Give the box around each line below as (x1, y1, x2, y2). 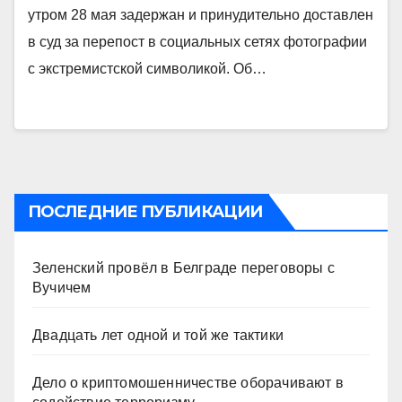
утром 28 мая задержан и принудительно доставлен (28, 7, 373, 22)
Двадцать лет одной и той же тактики (32, 328, 284, 343)
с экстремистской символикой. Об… (28, 61, 267, 76)
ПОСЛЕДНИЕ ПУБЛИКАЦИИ (28, 202, 262, 222)
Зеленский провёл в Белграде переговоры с (32, 260, 336, 275)
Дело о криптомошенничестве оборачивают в (32, 375, 345, 390)
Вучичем (32, 280, 92, 295)
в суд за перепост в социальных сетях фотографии (28, 34, 367, 49)
